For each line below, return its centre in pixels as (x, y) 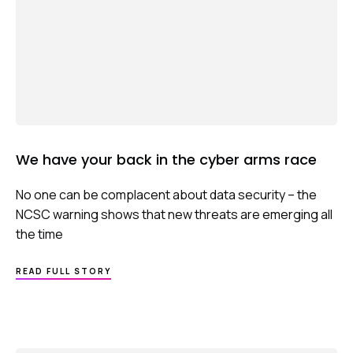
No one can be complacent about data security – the (166, 195)
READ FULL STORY (63, 271)
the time (39, 234)
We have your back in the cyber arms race (166, 160)
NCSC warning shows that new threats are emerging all (174, 215)
